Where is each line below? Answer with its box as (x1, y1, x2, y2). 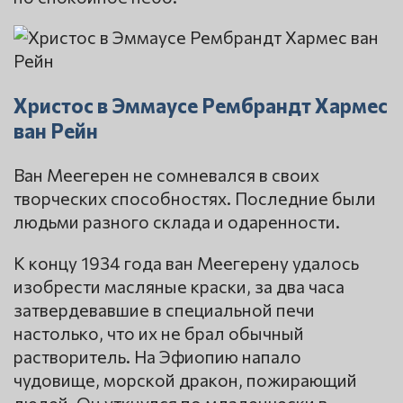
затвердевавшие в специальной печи (13, 298, 315, 320)
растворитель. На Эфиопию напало (13, 345, 301, 367)
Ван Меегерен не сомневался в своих (13, 164, 319, 186)
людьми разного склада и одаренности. (13, 210, 340, 233)
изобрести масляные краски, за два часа (13, 274, 345, 297)
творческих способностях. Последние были (13, 187, 376, 210)
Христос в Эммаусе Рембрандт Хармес (13, 92, 388, 118)
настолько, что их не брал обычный (13, 321, 304, 344)
